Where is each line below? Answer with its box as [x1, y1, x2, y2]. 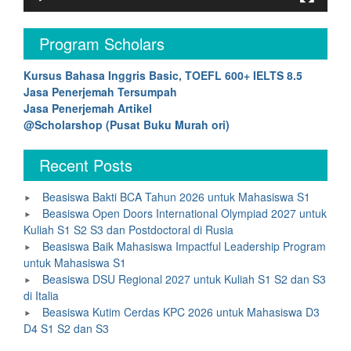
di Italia [24, 288, 59, 304]
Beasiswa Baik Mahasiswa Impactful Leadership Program [42, 238, 326, 255]
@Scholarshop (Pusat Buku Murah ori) [24, 117, 230, 133]
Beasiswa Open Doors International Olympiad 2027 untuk [42, 205, 327, 222]
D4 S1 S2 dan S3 [24, 320, 109, 337]
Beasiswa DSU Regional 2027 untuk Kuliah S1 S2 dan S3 [42, 271, 326, 288]
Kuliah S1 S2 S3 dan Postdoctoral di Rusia [24, 222, 233, 238]
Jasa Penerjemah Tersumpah [24, 84, 177, 100]
